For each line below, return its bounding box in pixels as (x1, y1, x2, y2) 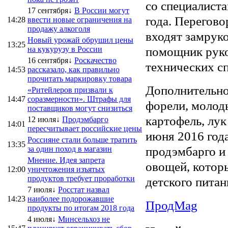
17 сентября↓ (27, 6, 72, 15)
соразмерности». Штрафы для (27, 94, 131, 103)
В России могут (74, 6, 129, 15)
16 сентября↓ (27, 55, 72, 65)
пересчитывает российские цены (27, 124, 142, 133)
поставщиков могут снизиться (27, 103, 132, 112)
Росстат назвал (58, 185, 109, 194)
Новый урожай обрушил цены (27, 35, 133, 44)
